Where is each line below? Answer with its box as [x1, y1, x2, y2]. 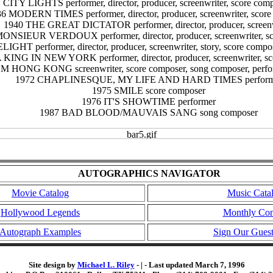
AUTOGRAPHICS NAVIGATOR [77, 168, 221, 179]
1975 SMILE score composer [92, 85, 205, 96]
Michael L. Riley [77, 260, 135, 269]
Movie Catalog [12, 188, 69, 199]
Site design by [28, 260, 77, 269]
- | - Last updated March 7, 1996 [134, 260, 245, 269]
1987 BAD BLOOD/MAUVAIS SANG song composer [40, 107, 258, 118]
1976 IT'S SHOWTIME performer [82, 96, 216, 107]
